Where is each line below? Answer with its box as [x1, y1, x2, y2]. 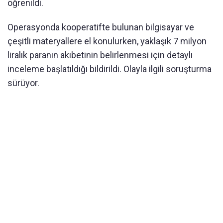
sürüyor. [7, 78, 39, 89]
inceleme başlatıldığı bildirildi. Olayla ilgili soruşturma [7, 64, 212, 75]
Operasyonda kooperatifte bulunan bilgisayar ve [7, 22, 194, 33]
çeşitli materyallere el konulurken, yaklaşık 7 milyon [7, 36, 207, 47]
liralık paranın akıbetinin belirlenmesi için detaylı [7, 50, 193, 61]
